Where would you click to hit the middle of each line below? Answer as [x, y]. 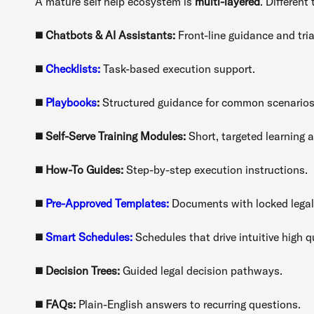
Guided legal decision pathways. [201, 270]
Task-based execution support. [178, 68]
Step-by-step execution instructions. [216, 169]
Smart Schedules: [89, 237]
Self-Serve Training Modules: [116, 136]
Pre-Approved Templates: [107, 203]
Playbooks [71, 102]
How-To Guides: [84, 169]
